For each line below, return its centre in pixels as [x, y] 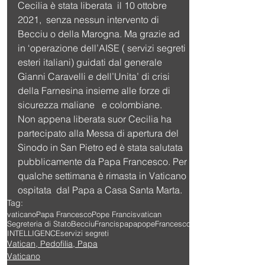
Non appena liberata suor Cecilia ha [96, 119]
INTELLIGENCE [34, 233]
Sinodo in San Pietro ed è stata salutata [101, 147]
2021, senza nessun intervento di [90, 19]
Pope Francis [114, 214]
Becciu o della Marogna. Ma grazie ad [100, 33]
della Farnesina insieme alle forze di [95, 90]
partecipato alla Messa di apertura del [99, 133]
